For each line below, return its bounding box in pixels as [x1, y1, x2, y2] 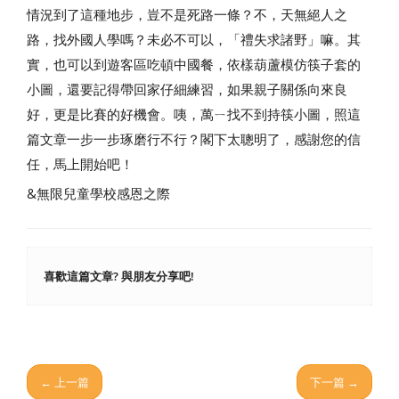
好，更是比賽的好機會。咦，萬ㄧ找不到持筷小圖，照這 [27, 105, 361, 123]
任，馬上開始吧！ [27, 155, 134, 173]
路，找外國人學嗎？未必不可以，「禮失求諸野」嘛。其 [27, 30, 361, 48]
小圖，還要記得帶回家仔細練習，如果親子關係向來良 [27, 80, 347, 98]
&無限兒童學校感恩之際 [27, 184, 170, 202]
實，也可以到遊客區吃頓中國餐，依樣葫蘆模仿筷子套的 [27, 55, 361, 73]
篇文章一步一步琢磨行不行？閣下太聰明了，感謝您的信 [27, 130, 361, 148]
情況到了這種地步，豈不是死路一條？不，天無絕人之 [27, 5, 347, 23]
